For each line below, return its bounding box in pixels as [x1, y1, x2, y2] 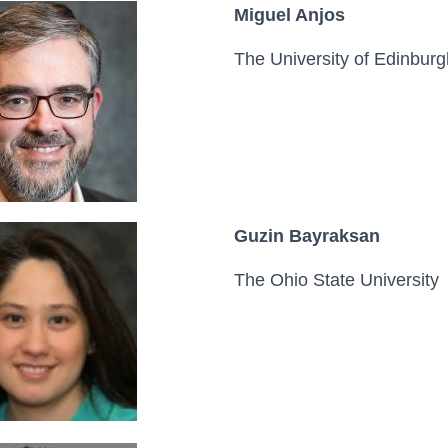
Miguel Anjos [234, 5, 345, 25]
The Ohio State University [234, 270, 439, 290]
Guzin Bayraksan [234, 226, 380, 246]
